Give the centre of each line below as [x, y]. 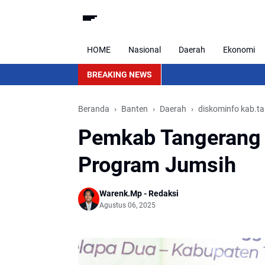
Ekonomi [239, 49]
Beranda [94, 109]
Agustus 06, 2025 [127, 205]
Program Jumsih [157, 165]
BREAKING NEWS [119, 74]
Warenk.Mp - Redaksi [139, 193]
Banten [135, 109]
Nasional [145, 49]
